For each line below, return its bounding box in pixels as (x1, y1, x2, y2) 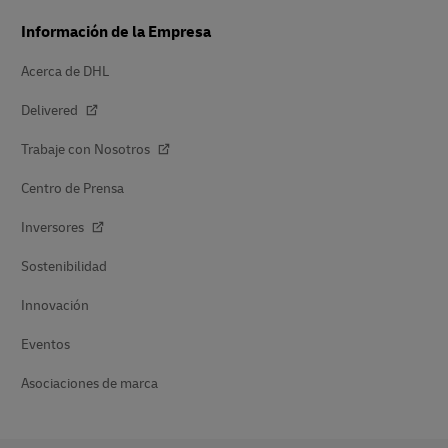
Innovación (21, 297, 89, 314)
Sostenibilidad (21, 258, 107, 275)
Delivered (21, 102, 81, 119)
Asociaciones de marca (21, 375, 158, 392)
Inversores (21, 219, 87, 236)
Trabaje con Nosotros (21, 141, 153, 158)
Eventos (21, 336, 70, 353)
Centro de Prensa (21, 180, 124, 197)
